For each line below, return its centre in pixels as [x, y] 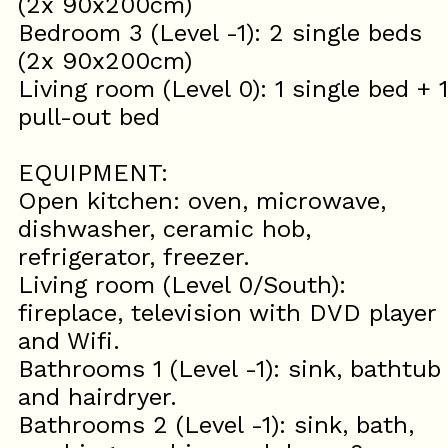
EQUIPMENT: [93, 173]
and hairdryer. [97, 397]
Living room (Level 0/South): [182, 285]
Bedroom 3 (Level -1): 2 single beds [220, 33]
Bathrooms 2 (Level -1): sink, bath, [216, 425]
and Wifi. [69, 341]
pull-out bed [89, 117]
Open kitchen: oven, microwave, [202, 201]
